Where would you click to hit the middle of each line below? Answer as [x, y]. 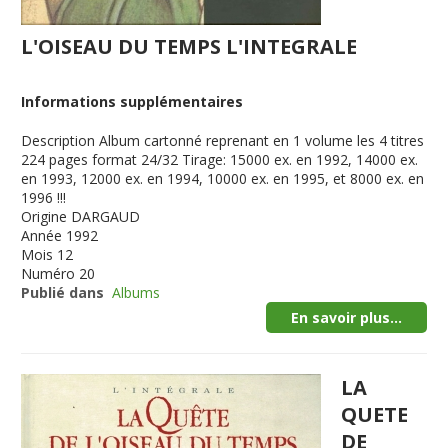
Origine [44, 216]
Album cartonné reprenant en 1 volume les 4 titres [262, 140]
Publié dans [63, 292]
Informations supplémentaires [132, 101]
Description [58, 140]
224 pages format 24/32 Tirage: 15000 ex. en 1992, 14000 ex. [220, 159]
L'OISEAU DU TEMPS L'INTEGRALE [189, 46]
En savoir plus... [346, 317]
